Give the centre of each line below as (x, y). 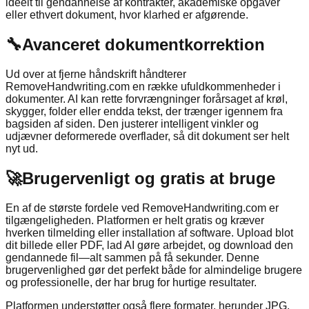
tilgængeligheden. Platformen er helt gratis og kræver (135, 220)
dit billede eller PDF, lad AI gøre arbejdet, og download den (149, 245)
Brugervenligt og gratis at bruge (149, 178)
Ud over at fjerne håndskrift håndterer (96, 74)
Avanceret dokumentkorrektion (143, 45)
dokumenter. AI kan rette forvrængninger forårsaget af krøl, (147, 99)
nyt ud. (22, 149)
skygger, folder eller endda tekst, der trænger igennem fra (144, 112)
